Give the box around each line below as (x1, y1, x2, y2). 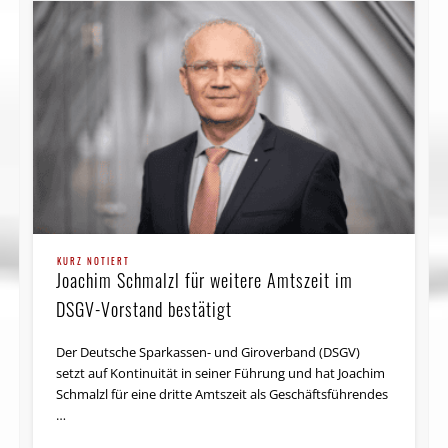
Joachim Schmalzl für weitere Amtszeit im (56, 267, 354, 294)
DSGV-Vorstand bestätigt (56, 296, 233, 323)
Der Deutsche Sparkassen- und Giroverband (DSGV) (56, 343, 361, 362)
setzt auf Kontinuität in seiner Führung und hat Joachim (56, 364, 386, 383)
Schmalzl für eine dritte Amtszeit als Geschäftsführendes (56, 385, 389, 404)
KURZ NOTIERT (57, 254, 131, 269)
